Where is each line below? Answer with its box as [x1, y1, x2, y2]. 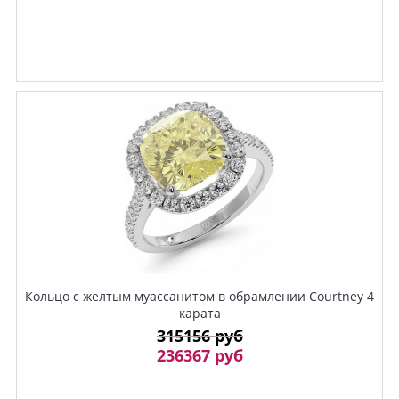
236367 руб [156, 344, 243, 366]
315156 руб [156, 324, 243, 346]
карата [178, 304, 221, 322]
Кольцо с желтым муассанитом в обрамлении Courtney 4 [25, 287, 374, 305]
